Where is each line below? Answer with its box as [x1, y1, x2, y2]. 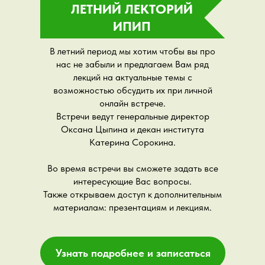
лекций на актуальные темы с [73, 72, 192, 83]
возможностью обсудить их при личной [53, 85, 212, 96]
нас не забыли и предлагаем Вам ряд [56, 59, 209, 70]
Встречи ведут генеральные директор [56, 111, 209, 122]
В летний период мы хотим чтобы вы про [50, 46, 215, 57]
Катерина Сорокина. [89, 137, 176, 148]
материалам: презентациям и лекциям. [53, 202, 212, 213]
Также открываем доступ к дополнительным [43, 189, 222, 200]
